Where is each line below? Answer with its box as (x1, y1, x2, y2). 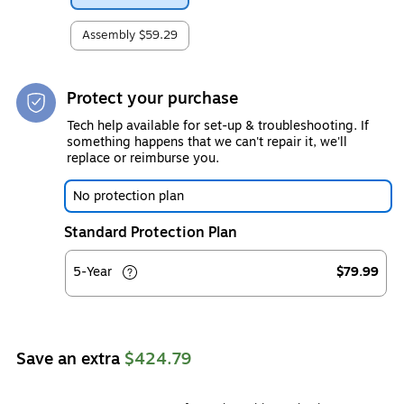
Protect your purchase (67, 85, 238, 111)
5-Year (73, 262, 115, 281)
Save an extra (16, 345, 124, 372)
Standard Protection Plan (64, 221, 237, 243)
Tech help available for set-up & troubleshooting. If (67, 115, 369, 135)
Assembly (82, 25, 139, 44)
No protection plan (73, 186, 184, 206)
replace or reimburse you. (67, 148, 219, 168)
